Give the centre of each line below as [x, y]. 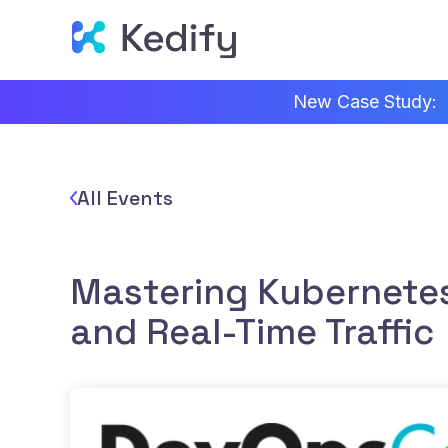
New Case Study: [367, 101]
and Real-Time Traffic [252, 332]
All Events [125, 198]
